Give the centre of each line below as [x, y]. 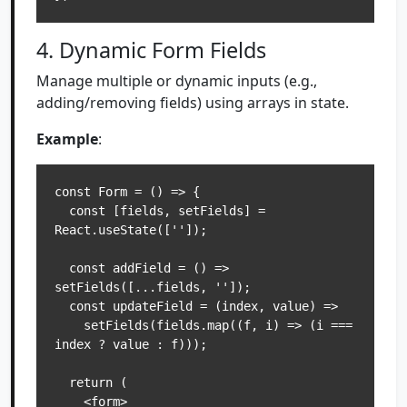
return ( [62, 382]
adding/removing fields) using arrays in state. [193, 103]
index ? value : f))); [131, 344]
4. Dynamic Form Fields [151, 50]
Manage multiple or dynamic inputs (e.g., [177, 81]
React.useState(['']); [131, 230]
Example [67, 139]
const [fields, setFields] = [62, 211]
